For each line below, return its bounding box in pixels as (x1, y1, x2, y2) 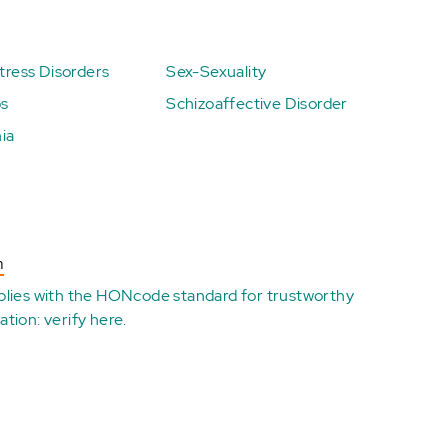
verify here (44, 309, 124, 330)
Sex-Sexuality (166, 61, 267, 82)
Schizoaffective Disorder (166, 93, 348, 114)
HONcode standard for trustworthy (96, 285, 355, 306)
